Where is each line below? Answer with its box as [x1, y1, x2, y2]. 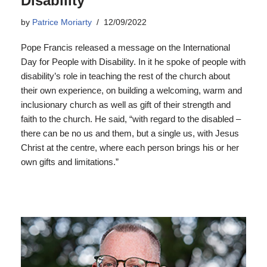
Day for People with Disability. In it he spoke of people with [21, 57, 246, 67]
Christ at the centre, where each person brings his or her [21, 142, 239, 153]
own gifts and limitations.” [21, 157, 119, 167]
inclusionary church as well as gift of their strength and [21, 100, 231, 110]
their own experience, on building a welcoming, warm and [21, 85, 242, 95]
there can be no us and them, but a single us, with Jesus [21, 128, 239, 138]
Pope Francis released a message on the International [21, 42, 230, 52]
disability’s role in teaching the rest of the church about [21, 71, 230, 81]
